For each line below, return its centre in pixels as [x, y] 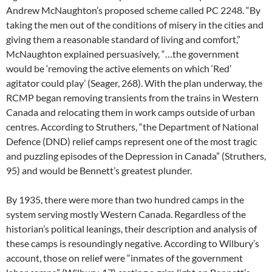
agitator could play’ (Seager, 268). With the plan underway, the [134, 83]
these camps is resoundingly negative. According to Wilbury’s [133, 243]
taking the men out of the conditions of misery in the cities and [135, 25]
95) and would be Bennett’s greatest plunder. [100, 170]
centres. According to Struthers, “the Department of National [132, 127]
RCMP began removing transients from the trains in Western [132, 97]
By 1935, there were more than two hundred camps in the [125, 199]
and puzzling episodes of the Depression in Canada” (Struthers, [136, 156]
